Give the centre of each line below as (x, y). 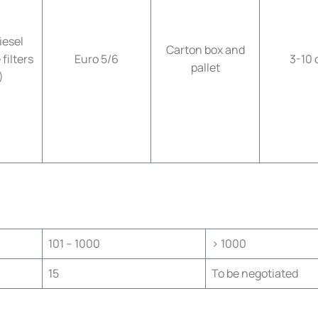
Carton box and (205, 50)
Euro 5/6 (97, 59)
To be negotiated (255, 273)
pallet (205, 67)
